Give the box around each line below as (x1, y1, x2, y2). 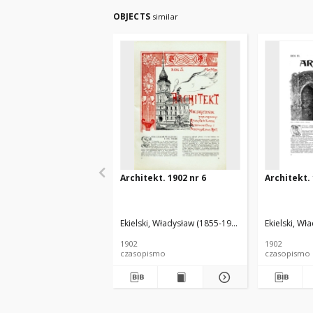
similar (152, 11, 178, 22)
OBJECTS (113, 10, 152, 22)
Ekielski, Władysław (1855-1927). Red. (120, 217, 265, 229)
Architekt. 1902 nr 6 (120, 172, 206, 184)
